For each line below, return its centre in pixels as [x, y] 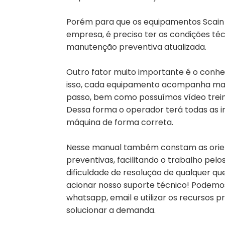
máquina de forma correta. [120, 122]
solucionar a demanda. [111, 210]
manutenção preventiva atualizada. [136, 47]
